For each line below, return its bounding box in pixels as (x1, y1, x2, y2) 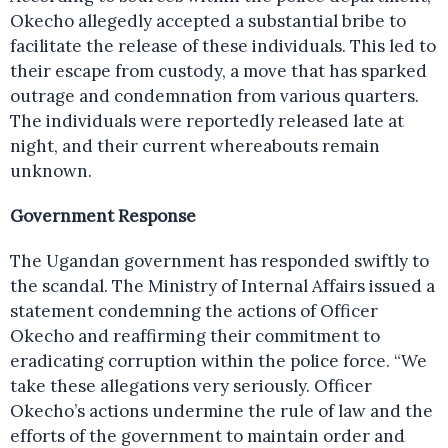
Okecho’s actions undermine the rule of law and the (10, 400, 433, 422)
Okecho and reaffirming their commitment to (10, 325, 380, 347)
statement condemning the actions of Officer (10, 300, 378, 322)
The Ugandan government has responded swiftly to (10, 250, 429, 272)
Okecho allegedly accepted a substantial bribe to (10, 10, 406, 32)
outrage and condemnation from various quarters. (10, 85, 419, 107)
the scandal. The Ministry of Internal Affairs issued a (10, 275, 435, 297)
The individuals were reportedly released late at (10, 110, 404, 132)
